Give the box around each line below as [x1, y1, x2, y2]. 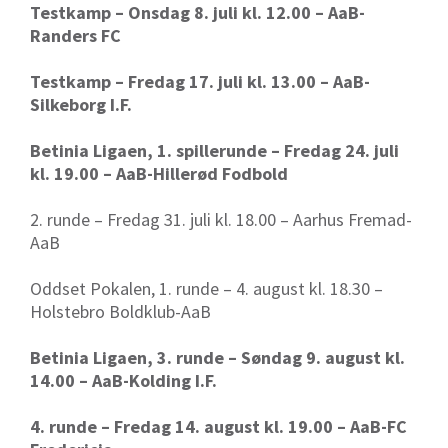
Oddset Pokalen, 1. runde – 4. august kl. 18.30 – [30, 277, 383, 301]
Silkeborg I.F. [30, 93, 132, 117]
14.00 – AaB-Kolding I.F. [30, 369, 217, 393]
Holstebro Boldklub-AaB [30, 300, 211, 324]
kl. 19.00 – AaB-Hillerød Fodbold [30, 162, 288, 186]
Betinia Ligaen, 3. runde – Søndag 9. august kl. [30, 346, 405, 370]
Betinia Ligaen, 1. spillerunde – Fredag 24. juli [30, 139, 399, 163]
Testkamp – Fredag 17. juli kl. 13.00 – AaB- [30, 70, 370, 94]
